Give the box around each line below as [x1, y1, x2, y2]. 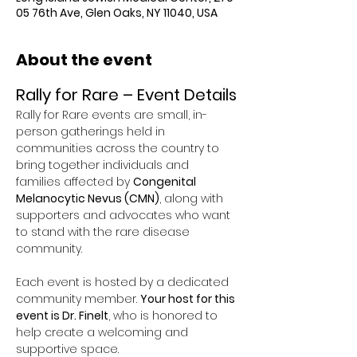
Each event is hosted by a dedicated [16, 274, 232, 290]
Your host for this [140, 291, 237, 307]
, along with [159, 190, 226, 206]
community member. [16, 291, 140, 307]
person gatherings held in [16, 124, 168, 139]
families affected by [16, 174, 133, 190]
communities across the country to [16, 140, 222, 156]
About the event [16, 49, 152, 71]
